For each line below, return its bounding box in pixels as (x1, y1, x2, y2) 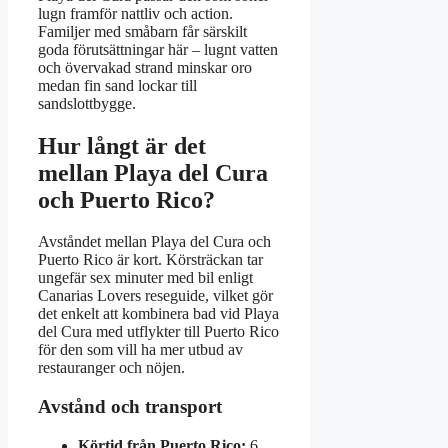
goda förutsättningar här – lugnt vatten (38, 40, 278, 58)
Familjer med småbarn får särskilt (38, 22, 247, 40)
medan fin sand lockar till (38, 76, 197, 94)
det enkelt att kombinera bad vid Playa (38, 305, 279, 323)
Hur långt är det (38, 132, 206, 159)
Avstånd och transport (38, 396, 222, 418)
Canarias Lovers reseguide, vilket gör (38, 287, 273, 305)
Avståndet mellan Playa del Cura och (38, 233, 271, 251)
